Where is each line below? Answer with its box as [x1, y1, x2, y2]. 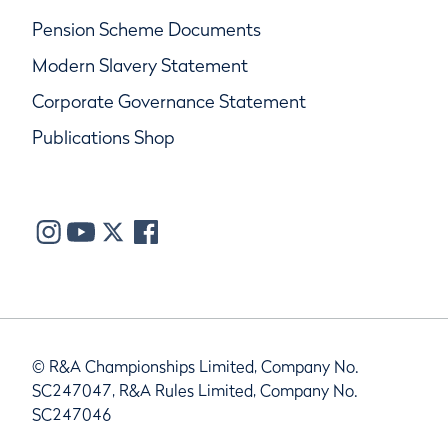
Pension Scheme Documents [32, 18, 261, 40]
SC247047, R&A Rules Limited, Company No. [32, 379, 358, 400]
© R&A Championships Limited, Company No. [32, 355, 359, 376]
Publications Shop [32, 126, 175, 148]
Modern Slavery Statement [32, 54, 248, 76]
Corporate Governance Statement [32, 90, 306, 112]
